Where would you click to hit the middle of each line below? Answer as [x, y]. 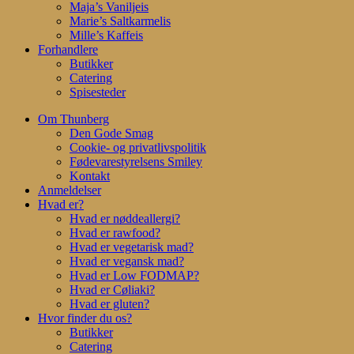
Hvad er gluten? [109, 303]
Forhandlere [68, 49]
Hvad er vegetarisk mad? [132, 247]
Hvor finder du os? [85, 318]
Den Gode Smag [111, 133]
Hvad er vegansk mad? [127, 261]
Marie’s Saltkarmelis [120, 21]
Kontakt [90, 175]
